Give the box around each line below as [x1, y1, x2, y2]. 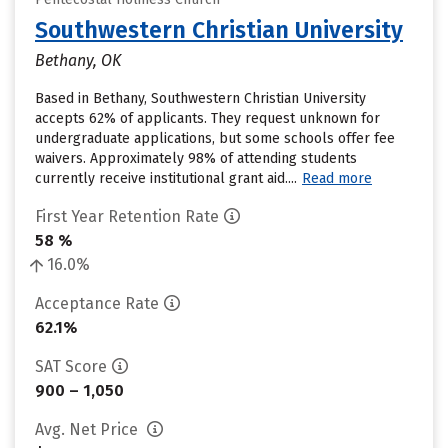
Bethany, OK [35, 51, 121, 70]
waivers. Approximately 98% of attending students [35, 150, 357, 167]
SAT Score [35, 357, 107, 376]
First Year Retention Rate [35, 207, 219, 226]
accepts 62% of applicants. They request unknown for [35, 110, 380, 127]
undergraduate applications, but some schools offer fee [35, 130, 395, 147]
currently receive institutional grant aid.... [35, 170, 297, 187]
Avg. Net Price [35, 420, 142, 439]
